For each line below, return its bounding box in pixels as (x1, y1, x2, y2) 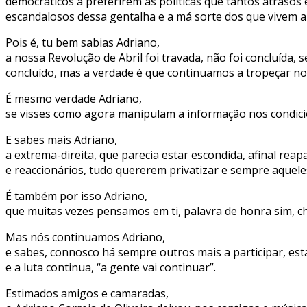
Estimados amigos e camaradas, (5, 285, 169, 301)
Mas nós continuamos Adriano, (5, 229, 165, 245)
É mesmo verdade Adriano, (5, 90, 142, 106)
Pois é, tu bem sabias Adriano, (5, 34, 160, 50)
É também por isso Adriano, (5, 188, 147, 204)
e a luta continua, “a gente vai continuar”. (5, 259, 216, 275)
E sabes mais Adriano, (5, 132, 117, 147)
